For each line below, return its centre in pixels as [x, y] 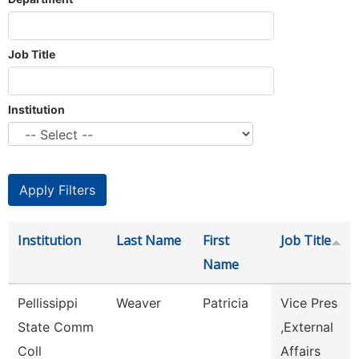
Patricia [226, 303]
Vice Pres [309, 303]
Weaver [139, 303]
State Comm [56, 327]
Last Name [149, 240]
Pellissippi [48, 303]
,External [307, 327]
